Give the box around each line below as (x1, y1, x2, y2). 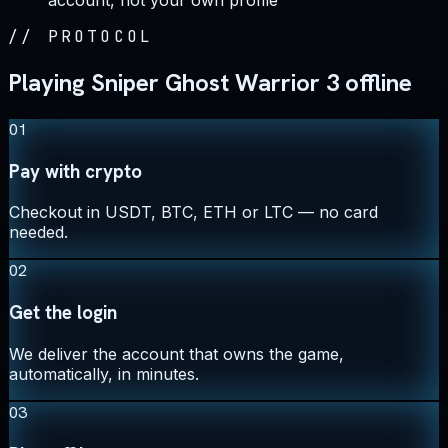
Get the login (9, 300, 117, 326)
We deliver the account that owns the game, (9, 343, 344, 364)
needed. (9, 222, 68, 243)
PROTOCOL (47, 26, 154, 48)
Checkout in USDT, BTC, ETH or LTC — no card (9, 202, 378, 223)
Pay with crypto (9, 158, 142, 184)
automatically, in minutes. (9, 363, 199, 384)
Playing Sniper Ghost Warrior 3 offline (8, 67, 412, 99)
